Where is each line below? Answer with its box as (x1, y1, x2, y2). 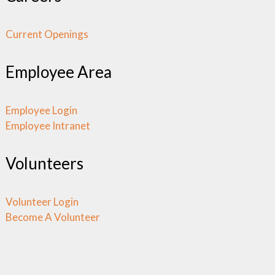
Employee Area (6, 61, 112, 82)
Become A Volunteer (6, 210, 101, 223)
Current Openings (6, 27, 89, 41)
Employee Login (6, 103, 78, 117)
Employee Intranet (6, 118, 91, 132)
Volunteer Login (6, 195, 79, 208)
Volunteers (6, 153, 84, 173)
